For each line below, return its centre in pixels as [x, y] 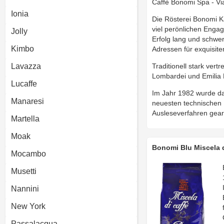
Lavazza [26, 66]
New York [28, 206]
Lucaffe [24, 84]
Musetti [24, 171]
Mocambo [28, 154]
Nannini [25, 189]
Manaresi [27, 101]
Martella [25, 119]
